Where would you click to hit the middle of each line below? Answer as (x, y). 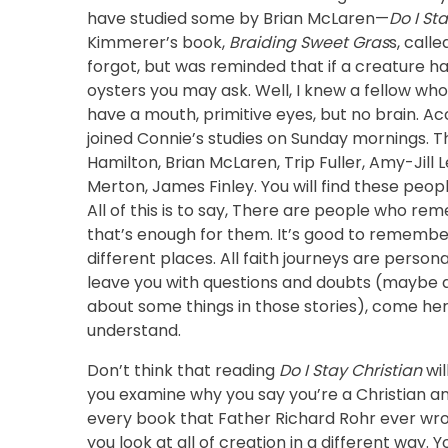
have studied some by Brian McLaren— (238, 18)
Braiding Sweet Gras (309, 42)
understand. (134, 330)
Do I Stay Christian (350, 370)
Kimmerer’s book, (158, 42)
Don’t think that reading (183, 370)
